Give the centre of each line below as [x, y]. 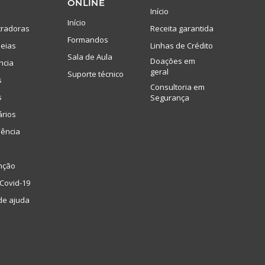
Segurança [170, 97]
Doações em [173, 61]
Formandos [88, 39]
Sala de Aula [90, 56]
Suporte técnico [96, 74]
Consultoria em [177, 87]
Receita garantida [182, 28]
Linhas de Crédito [182, 45]
